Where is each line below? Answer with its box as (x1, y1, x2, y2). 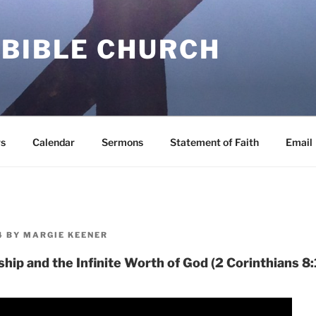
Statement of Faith (169, 135, 259, 148)
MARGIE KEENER (23, 230, 108, 240)
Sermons (101, 135, 143, 148)
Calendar (32, 135, 75, 148)
